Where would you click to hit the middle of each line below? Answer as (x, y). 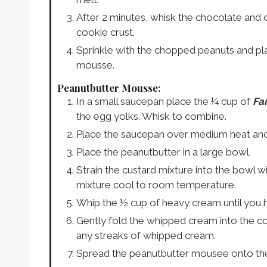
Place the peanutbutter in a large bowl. (164, 152)
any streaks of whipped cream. (146, 235)
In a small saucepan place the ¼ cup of (164, 101)
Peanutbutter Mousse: (109, 87)
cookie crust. (105, 32)
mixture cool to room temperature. (156, 184)
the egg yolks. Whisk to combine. (151, 116)
